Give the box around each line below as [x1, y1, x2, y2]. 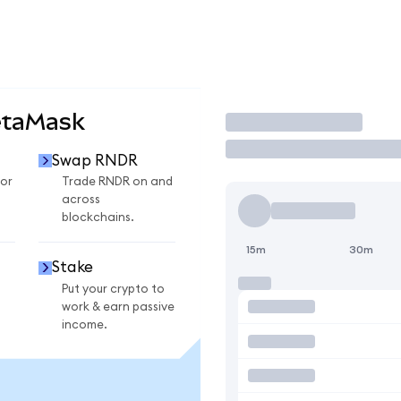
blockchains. [62, 211, 134, 225]
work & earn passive [62, 300, 175, 313]
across [62, 193, 100, 207]
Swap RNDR [51, 152, 138, 168]
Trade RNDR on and [62, 175, 173, 189]
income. [62, 318, 107, 331]
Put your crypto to [62, 282, 165, 295]
